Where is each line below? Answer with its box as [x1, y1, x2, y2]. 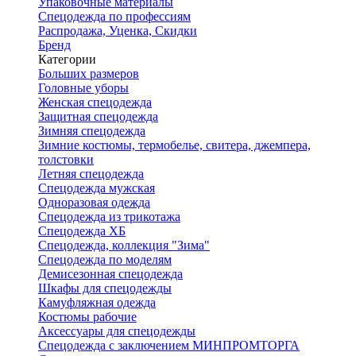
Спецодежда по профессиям [38, 10, 191, 23]
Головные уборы [38, 81, 129, 95]
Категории [38, 52, 96, 66]
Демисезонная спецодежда [38, 267, 183, 281]
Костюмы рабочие [38, 310, 137, 323]
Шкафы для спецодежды [38, 281, 172, 295]
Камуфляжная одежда [38, 296, 156, 309]
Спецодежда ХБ [38, 224, 126, 238]
